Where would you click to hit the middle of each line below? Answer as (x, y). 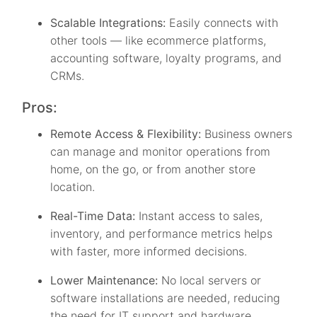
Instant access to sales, (199, 216)
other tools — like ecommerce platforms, (158, 41)
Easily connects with (222, 23)
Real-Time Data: (93, 216)
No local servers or (210, 281)
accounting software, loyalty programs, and (166, 58)
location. (73, 187)
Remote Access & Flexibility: (128, 134)
